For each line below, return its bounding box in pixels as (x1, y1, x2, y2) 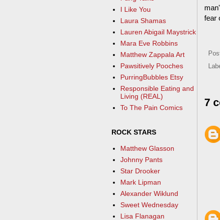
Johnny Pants (120, 156, 163, 164)
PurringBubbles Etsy (120, 73, 183, 82)
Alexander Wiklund (120, 190, 178, 198)
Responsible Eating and (120, 84, 194, 93)
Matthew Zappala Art (120, 51, 185, 59)
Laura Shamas (120, 17, 166, 25)
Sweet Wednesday (120, 201, 178, 209)
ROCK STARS (111, 128, 156, 136)
